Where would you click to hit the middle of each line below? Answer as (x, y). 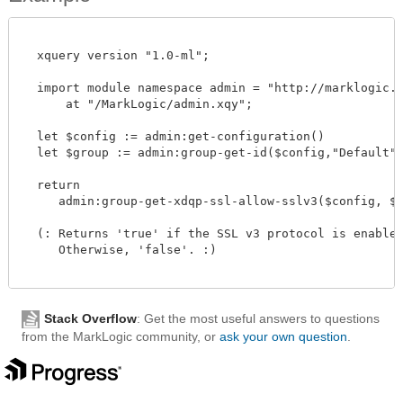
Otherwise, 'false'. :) (120, 249)
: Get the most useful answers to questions (258, 318)
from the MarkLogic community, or (121, 337)
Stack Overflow (90, 318)
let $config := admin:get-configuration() (174, 136)
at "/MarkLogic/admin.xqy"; (138, 103)
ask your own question (283, 337)
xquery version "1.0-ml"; (116, 55)
